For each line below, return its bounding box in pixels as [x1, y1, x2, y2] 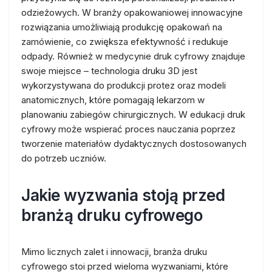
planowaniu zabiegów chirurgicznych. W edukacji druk [21, 109, 245, 120]
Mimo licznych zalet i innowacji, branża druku [21, 246, 207, 257]
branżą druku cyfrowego [21, 206, 202, 225]
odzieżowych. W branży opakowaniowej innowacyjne [21, 7, 243, 18]
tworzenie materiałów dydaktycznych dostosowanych [21, 138, 246, 149]
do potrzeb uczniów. [21, 152, 106, 164]
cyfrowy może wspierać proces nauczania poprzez [21, 123, 236, 135]
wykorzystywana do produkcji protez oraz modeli [21, 80, 226, 91]
